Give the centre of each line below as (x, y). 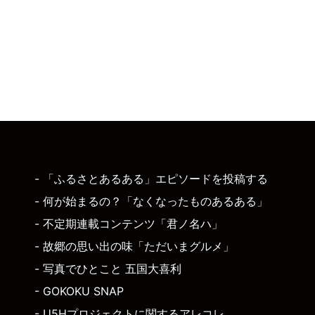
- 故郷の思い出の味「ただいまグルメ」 (134, 246)
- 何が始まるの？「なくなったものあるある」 (151, 201)
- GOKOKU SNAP (79, 291)
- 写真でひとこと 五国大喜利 (108, 269)
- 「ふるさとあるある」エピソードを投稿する (151, 179)
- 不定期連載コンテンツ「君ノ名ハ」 (129, 224)
